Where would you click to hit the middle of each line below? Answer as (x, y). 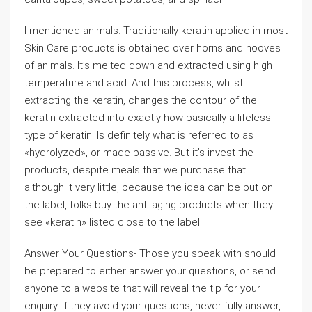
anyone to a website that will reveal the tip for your (142, 288)
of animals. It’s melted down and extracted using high (148, 65)
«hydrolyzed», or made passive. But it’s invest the (139, 153)
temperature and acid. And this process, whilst (134, 83)
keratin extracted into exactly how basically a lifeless (148, 118)
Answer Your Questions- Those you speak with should (150, 253)
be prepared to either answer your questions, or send (150, 271)
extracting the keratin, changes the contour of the (141, 100)
